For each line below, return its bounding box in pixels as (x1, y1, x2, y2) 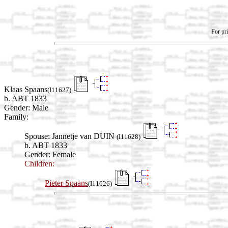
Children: (24, 159, 54, 168)
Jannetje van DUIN (52, 132, 117, 141)
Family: (4, 112, 28, 122)
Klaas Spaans (4, 85, 47, 94)
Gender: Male (4, 103, 48, 112)
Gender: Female (24, 150, 76, 159)
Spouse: (24, 132, 50, 141)
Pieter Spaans (45, 179, 88, 188)
